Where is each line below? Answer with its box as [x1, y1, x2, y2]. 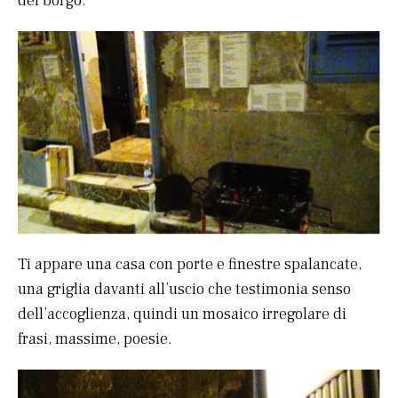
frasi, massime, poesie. [18, 328, 172, 349]
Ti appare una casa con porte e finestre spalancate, [18, 253, 362, 275]
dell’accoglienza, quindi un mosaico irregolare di [18, 303, 346, 324]
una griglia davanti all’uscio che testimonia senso [18, 278, 351, 299]
